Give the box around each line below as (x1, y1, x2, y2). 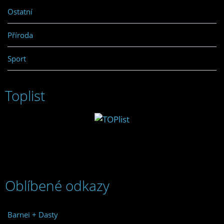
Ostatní (7, 6, 32, 17)
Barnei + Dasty (7, 209, 58, 220)
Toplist (5, 86, 45, 105)
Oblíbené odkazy (5, 176, 109, 195)
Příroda (7, 30, 33, 40)
